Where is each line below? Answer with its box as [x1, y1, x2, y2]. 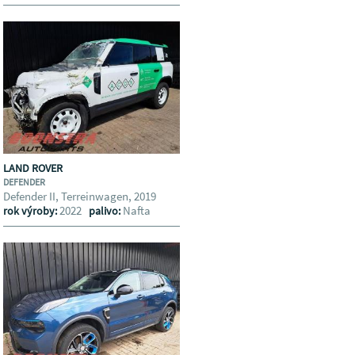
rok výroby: [3, 204, 60, 218]
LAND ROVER [3, 161, 66, 175]
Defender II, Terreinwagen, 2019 [3, 189, 162, 204]
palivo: [89, 204, 124, 218]
